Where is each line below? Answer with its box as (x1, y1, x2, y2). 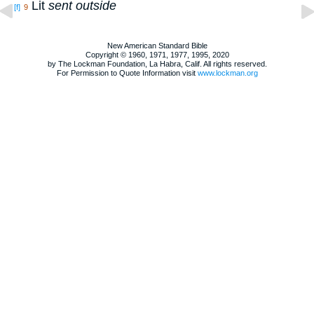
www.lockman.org (197, 69, 258, 78)
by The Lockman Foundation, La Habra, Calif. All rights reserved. (47, 60, 267, 69)
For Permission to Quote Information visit (56, 69, 198, 78)
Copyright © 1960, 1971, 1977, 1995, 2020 (85, 50, 229, 60)
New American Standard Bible (107, 41, 207, 50)
